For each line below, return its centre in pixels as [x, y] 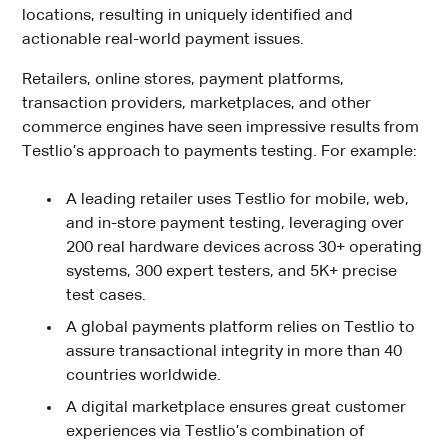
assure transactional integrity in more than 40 [234, 352]
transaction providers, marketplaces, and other [197, 104]
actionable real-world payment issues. [163, 40]
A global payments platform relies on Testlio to [241, 328]
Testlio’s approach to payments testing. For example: [220, 152]
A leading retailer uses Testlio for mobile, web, [238, 200]
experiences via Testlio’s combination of [215, 432]
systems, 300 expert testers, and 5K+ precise [232, 272]
